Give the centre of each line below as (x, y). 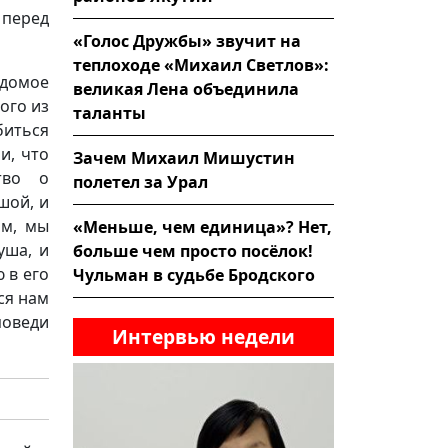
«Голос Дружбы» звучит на (187, 40)
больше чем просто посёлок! (193, 250)
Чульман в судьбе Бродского (194, 274)
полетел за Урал (140, 181)
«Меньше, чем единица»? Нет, (202, 226)
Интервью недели (203, 336)
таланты (109, 112)
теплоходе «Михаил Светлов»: (201, 64)
